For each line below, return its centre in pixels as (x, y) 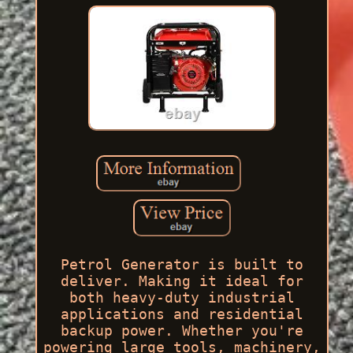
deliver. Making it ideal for (182, 281)
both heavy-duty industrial (182, 297)
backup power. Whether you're (182, 330)
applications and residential (182, 314)
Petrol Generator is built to (182, 264)
